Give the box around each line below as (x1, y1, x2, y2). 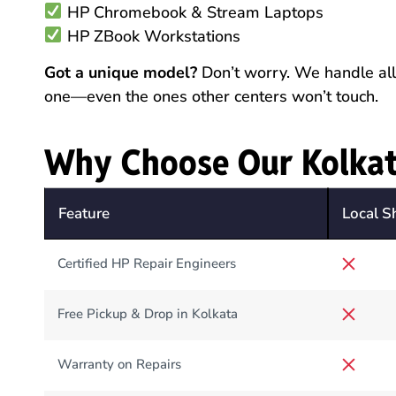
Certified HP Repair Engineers (57, 255, 237, 273)
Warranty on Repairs (57, 355, 182, 374)
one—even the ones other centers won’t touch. (44, 85, 378, 107)
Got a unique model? (44, 61, 197, 83)
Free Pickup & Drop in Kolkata (57, 305, 239, 324)
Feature (58, 203, 110, 225)
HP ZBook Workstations (62, 25, 240, 47)
